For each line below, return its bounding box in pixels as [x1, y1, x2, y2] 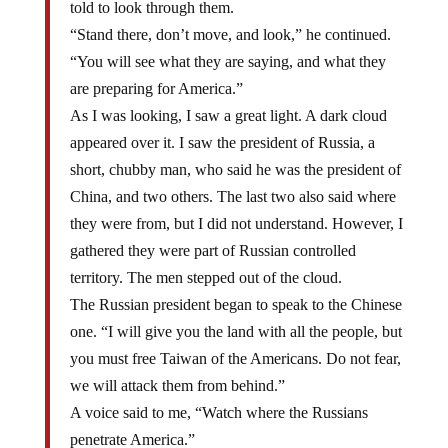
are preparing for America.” [69, 80, 243, 97]
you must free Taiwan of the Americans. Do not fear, [69, 350, 401, 367]
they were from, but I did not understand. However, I [69, 215, 403, 232]
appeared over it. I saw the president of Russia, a [69, 134, 375, 151]
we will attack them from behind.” [69, 377, 285, 394]
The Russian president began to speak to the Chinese [69, 296, 402, 313]
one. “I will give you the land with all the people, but [69, 323, 402, 340]
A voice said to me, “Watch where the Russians [69, 404, 368, 421]
